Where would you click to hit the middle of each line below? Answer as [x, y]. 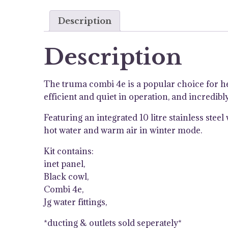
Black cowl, [66, 176]
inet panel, [64, 164]
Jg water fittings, [75, 202]
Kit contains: [69, 151]
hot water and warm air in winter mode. [123, 130]
